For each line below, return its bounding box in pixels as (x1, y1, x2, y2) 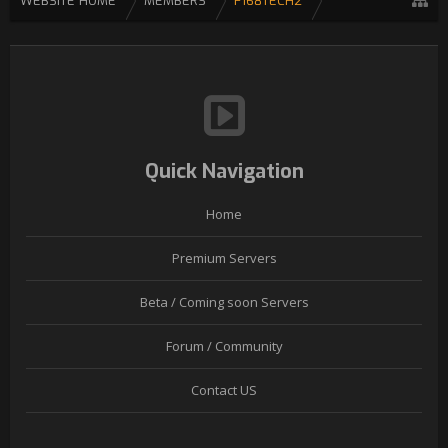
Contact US (191, 381, 257, 399)
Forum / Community (165, 337, 283, 355)
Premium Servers (171, 249, 277, 267)
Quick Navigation (144, 158, 304, 185)
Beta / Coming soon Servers (139, 293, 309, 311)
